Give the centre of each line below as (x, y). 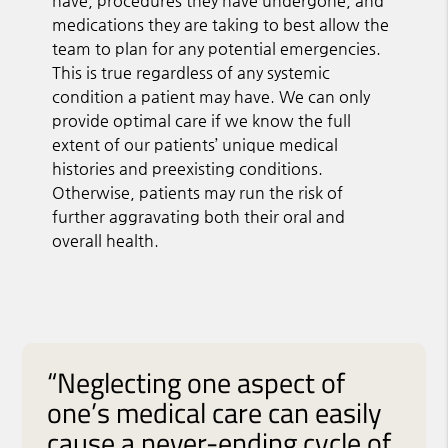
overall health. (106, 240)
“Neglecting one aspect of (196, 382)
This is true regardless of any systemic (191, 72)
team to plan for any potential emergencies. (217, 48)
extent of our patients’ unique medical (195, 144)
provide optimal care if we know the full (202, 120)
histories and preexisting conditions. (188, 168)
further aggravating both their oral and (199, 216)
